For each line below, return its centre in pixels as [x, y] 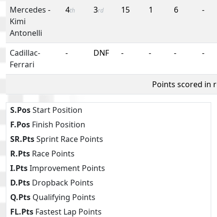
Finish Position [58, 124]
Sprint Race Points [69, 139]
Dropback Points [62, 182]
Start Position [56, 110]
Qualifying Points [63, 197]
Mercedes [28, 9]
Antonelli [26, 33]
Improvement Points [66, 168]
